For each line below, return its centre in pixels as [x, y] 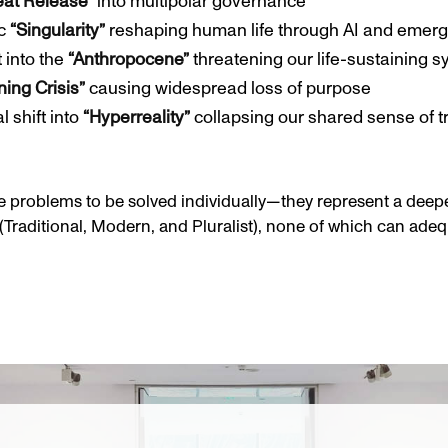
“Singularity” [58, 30]
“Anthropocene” [129, 59]
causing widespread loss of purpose [228, 88]
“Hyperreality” [137, 117]
